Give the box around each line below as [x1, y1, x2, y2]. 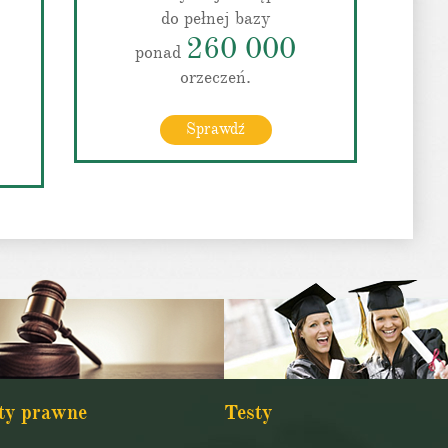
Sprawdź [186, 119, 245, 139]
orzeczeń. [180, 66, 251, 88]
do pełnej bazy [160, 7, 271, 29]
